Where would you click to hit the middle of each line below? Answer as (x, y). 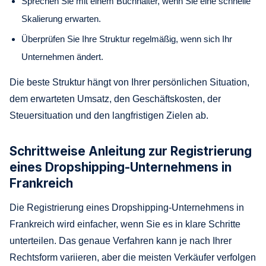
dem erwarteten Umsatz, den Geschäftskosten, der (115, 99)
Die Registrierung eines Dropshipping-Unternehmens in (127, 207)
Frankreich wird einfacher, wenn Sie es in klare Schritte (125, 224)
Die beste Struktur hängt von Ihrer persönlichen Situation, (129, 82)
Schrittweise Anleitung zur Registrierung (131, 151)
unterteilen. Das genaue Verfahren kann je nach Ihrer (121, 240)
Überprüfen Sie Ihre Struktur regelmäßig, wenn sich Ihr (127, 39)
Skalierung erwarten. (61, 18)
